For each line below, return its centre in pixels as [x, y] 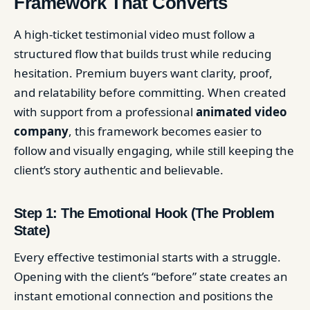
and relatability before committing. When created [150, 92]
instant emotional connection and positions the [144, 296]
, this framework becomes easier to [165, 131]
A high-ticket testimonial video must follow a [135, 34]
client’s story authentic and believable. [119, 170]
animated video [241, 112]
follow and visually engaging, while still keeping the [154, 151]
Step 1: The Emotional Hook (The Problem [144, 213]
